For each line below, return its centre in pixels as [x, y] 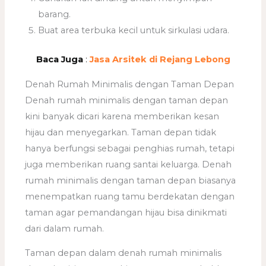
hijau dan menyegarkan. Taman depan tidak [121, 132]
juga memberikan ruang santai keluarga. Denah [129, 164]
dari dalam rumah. [65, 228]
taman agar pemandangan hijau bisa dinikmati [126, 212]
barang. [55, 15]
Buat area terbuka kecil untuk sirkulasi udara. [134, 31]
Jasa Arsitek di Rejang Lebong [160, 60]
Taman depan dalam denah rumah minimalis [123, 253]
